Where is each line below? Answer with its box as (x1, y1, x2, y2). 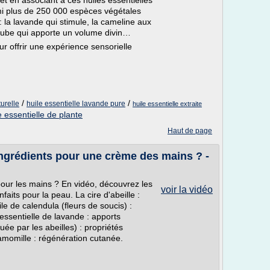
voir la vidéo (161, 184, 213, 195)
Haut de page (168, 127, 212, 135)
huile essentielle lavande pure (27, 99, 125, 108)
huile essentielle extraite (133, 100, 202, 107)
